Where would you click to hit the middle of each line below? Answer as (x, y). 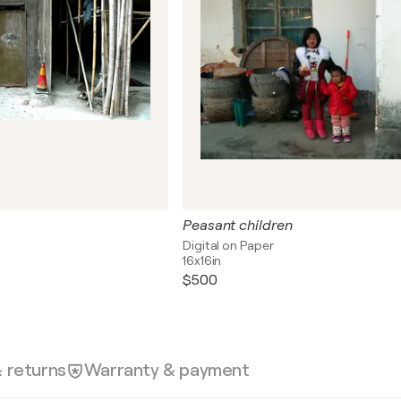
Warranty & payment (166, 370)
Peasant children (238, 226)
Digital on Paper (228, 245)
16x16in (202, 260)
